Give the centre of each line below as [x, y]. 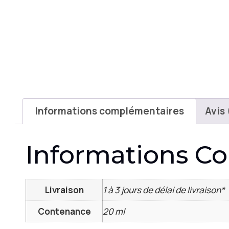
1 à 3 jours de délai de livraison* [164, 190]
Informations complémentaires [109, 111]
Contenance [64, 212]
